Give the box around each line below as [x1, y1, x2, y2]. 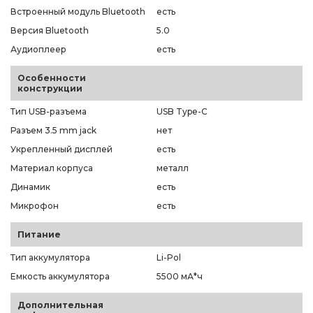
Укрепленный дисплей [10, 143, 112, 154]
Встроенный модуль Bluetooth [10, 6, 145, 17]
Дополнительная [17, 299, 103, 310]
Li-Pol [156, 252, 181, 263]
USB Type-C [156, 105, 208, 117]
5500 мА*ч [156, 270, 203, 282]
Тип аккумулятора [10, 252, 90, 263]
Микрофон [10, 200, 59, 211]
